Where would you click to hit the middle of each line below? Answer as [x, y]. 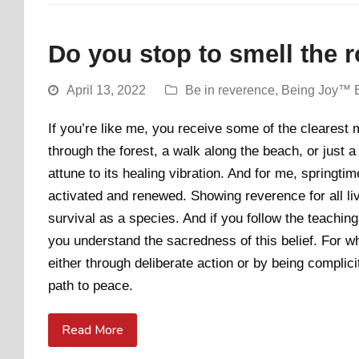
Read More [92, 330]
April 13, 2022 [106, 91]
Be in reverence [230, 91]
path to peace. [91, 286]
